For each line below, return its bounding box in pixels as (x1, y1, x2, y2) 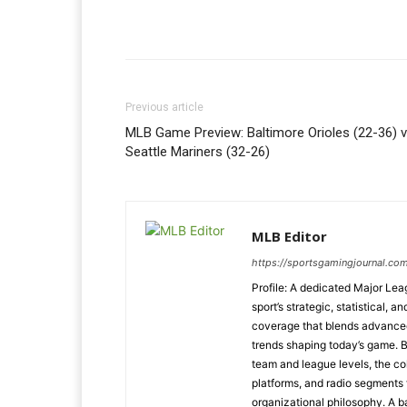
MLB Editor (252, 227, 327, 245)
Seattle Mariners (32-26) (125, 144, 270, 160)
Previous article (125, 101, 203, 114)
